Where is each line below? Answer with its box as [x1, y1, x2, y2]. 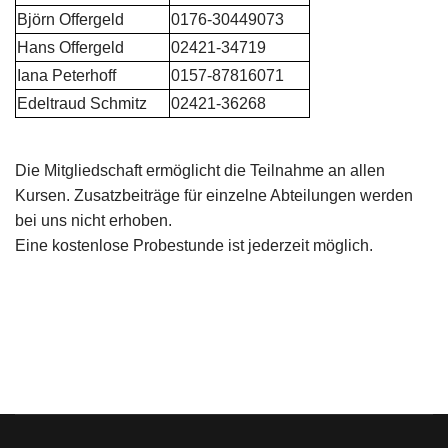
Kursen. [15, 187, 74, 205]
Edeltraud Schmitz [17, 95, 147, 113]
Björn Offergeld [17, 11, 124, 29]
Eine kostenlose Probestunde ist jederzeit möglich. [15, 237, 373, 255]
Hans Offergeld [17, 39, 124, 57]
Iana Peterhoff [17, 67, 116, 85]
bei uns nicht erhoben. [15, 212, 172, 230]
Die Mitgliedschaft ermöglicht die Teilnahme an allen [15, 162, 385, 180]
